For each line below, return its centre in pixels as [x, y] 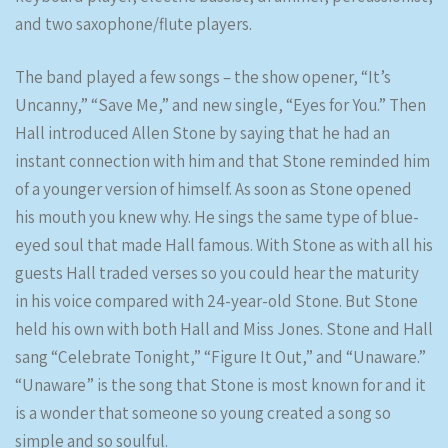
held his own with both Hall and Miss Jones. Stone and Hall [224, 329]
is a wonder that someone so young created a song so [203, 413]
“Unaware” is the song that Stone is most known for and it [220, 385]
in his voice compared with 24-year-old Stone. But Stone [216, 301]
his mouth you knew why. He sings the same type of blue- [217, 217]
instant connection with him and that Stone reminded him [222, 161]
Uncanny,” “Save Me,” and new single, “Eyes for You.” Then [220, 105]
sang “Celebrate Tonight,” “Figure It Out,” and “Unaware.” [220, 357]
